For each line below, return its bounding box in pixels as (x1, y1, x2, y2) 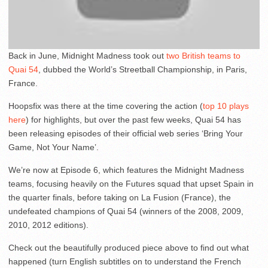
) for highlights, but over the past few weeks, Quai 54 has (26, 114, 241, 124)
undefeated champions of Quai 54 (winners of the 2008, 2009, (8, 206, 243, 216)
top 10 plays (203, 100, 249, 111)
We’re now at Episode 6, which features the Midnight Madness (8, 165, 244, 175)
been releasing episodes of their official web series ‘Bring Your (8, 128, 243, 138)
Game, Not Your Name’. (8, 142, 99, 152)
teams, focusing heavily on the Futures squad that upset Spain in (8, 178, 254, 188)
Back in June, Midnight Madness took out (8, 50, 166, 60)
